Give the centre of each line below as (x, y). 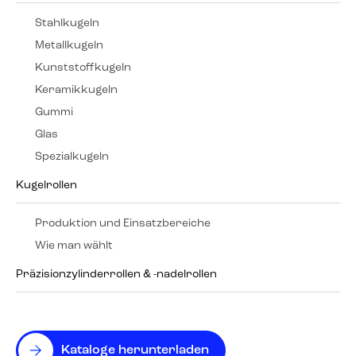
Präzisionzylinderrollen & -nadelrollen (116, 274)
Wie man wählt (74, 246)
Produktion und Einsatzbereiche (123, 223)
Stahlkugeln (67, 23)
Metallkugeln (69, 45)
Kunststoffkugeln (83, 68)
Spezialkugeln (72, 157)
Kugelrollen (46, 185)
